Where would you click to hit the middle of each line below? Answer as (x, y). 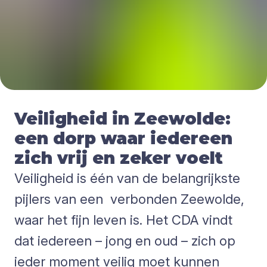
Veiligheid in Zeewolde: (122, 119)
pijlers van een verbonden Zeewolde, (129, 199)
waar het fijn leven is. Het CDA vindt (123, 220)
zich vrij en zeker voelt (119, 158)
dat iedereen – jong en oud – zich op (125, 241)
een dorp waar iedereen (123, 138)
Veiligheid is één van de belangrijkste (127, 178)
